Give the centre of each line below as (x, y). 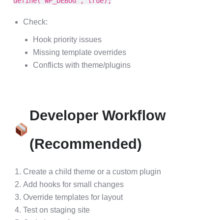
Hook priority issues (67, 40)
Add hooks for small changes (73, 184)
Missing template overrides (80, 52)
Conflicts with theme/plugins (82, 65)
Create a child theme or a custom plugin (92, 172)
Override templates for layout (73, 197)
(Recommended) (85, 144)
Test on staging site (56, 210)
